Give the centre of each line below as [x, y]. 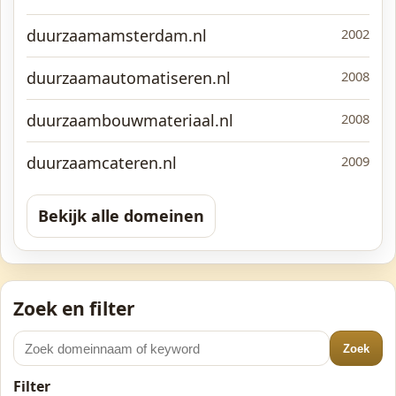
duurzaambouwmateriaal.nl [130, 120]
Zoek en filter [74, 308]
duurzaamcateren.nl [102, 163]
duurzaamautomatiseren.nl [129, 78]
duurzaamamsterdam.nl [117, 35]
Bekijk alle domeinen [121, 216]
